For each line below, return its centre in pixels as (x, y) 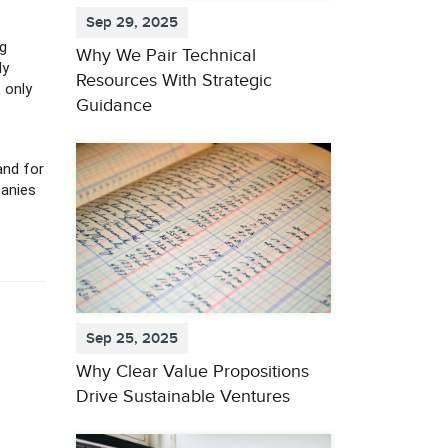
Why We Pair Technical (166, 56)
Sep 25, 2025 (132, 338)
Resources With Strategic (174, 81)
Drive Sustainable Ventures (183, 396)
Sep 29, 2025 (132, 23)
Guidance (114, 106)
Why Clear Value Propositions (192, 371)
